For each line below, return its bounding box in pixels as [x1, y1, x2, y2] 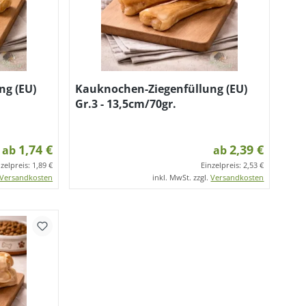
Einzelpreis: [201, 160, 244, 170]
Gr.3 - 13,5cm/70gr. [75, 96, 177, 111]
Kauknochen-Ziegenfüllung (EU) [75, 81, 248, 96]
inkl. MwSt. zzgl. [152, 172, 211, 182]
